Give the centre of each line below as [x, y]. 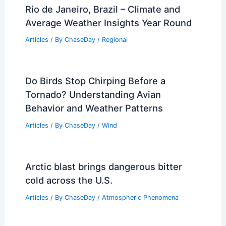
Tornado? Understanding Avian [93, 95]
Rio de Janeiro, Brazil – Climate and [102, 9]
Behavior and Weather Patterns [94, 108]
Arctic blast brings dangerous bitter [103, 166]
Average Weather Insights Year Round [108, 22]
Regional [115, 40]
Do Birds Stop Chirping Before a [95, 81]
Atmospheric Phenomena [140, 197]
